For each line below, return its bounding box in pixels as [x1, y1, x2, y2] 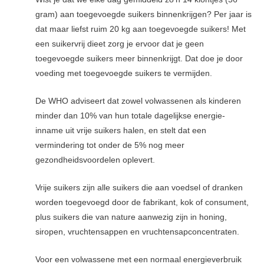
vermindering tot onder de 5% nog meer [35, 141, 185, 150]
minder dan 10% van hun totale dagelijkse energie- [35, 111, 226, 121]
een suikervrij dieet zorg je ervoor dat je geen [35, 39, 204, 49]
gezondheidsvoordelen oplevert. [35, 156, 156, 165]
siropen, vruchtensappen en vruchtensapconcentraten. [35, 227, 240, 237]
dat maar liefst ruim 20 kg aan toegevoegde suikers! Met [35, 25, 246, 34]
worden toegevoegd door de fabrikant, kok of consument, [35, 198, 249, 207]
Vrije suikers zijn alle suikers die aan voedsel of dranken [35, 183, 243, 193]
